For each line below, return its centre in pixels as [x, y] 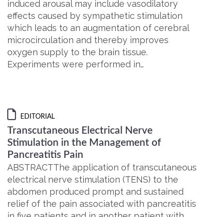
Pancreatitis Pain [45, 155]
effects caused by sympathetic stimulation [95, 16]
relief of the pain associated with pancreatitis [102, 204]
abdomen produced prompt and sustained [95, 192]
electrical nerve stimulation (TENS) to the [93, 179]
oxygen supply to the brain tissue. [77, 52]
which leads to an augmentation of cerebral [98, 28]
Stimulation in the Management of [84, 143]
